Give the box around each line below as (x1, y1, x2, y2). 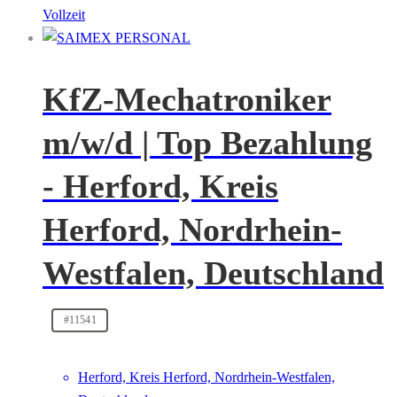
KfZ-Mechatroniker (43, 80, 331, 118)
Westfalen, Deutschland (43, 253, 384, 292)
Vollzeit (43, 7, 85, 23)
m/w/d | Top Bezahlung (43, 123, 372, 161)
